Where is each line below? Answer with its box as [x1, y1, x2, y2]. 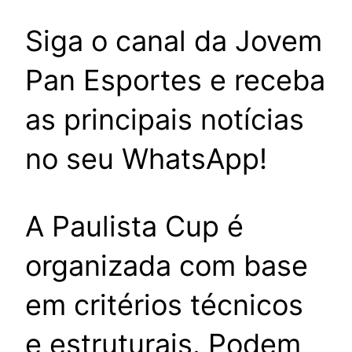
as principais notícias [25, 102, 304, 137]
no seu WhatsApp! [25, 141, 267, 177]
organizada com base [25, 248, 308, 284]
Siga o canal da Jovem [25, 24, 322, 59]
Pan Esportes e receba [25, 63, 325, 98]
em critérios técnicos [25, 288, 303, 323]
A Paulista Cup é [25, 209, 244, 244]
